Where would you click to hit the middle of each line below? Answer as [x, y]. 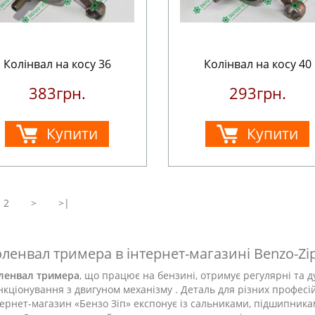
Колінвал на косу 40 [257, 64]
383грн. [57, 93]
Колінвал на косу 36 [57, 64]
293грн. [257, 93]
